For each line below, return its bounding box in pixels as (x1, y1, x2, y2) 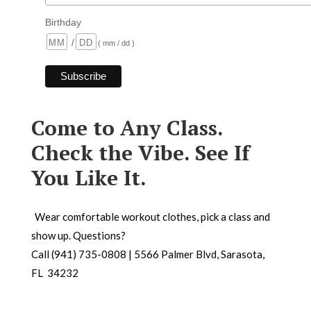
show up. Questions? (31, 229, 126, 242)
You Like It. (31, 164, 146, 192)
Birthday (44, 17, 81, 28)
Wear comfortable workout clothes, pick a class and (34, 210, 270, 224)
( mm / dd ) (97, 39, 135, 48)
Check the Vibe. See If (31, 139, 250, 167)
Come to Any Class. (31, 114, 223, 142)
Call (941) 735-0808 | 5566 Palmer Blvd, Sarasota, (31, 248, 264, 261)
